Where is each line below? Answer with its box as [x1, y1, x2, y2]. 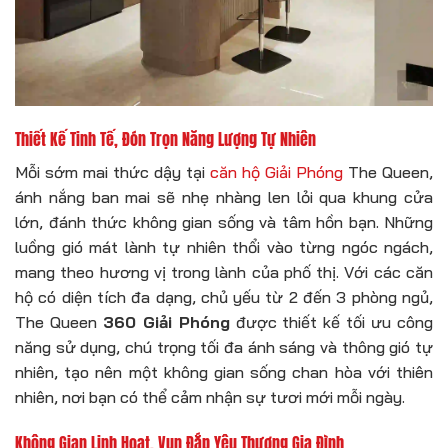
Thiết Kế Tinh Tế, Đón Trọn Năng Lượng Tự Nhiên [15, 126, 316, 151]
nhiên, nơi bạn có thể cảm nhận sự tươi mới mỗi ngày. [15, 386, 405, 407]
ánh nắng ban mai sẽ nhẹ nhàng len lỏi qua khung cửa [15, 186, 433, 207]
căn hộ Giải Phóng [210, 161, 343, 182]
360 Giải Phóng [102, 311, 230, 332]
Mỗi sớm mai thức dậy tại [15, 161, 210, 182]
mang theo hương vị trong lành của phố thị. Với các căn [15, 261, 433, 282]
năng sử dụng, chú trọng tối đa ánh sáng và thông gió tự [15, 336, 433, 357]
